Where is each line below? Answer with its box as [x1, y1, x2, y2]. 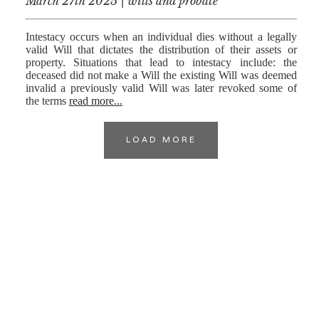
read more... [68, 94, 122, 107]
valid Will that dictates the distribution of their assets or [25, 43, 297, 56]
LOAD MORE [125, 129, 197, 151]
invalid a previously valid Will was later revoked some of [25, 81, 297, 94]
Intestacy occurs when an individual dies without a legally [25, 30, 297, 43]
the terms [25, 94, 69, 107]
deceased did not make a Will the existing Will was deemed [25, 68, 297, 81]
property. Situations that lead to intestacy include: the [25, 56, 297, 68]
